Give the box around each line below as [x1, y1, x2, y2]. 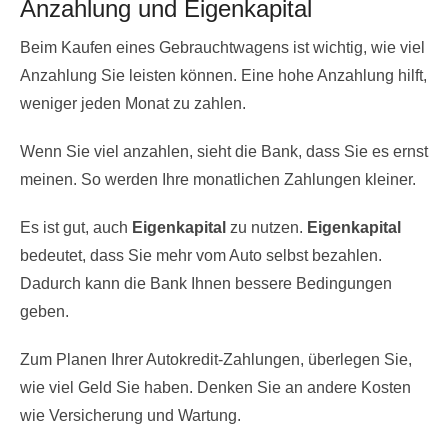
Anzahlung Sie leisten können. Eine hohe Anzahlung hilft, [20, 66, 427, 84]
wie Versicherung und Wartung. [20, 406, 241, 424]
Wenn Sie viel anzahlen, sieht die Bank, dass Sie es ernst [20, 142, 428, 160]
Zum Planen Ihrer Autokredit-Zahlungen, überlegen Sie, [20, 350, 412, 368]
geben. [20, 302, 69, 320]
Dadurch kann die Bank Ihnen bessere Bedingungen [20, 274, 392, 292]
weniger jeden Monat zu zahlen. [20, 94, 246, 112]
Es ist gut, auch [20, 218, 132, 236]
